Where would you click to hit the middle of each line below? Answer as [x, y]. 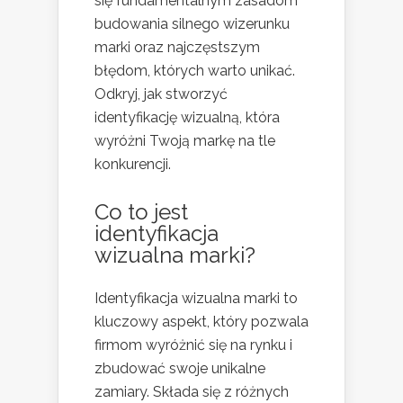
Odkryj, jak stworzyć [161, 94]
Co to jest [141, 211]
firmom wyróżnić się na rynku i [193, 345]
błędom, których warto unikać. [195, 70]
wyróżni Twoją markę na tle [185, 140]
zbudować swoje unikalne [180, 368]
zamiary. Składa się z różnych [192, 391]
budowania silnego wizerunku [192, 23]
